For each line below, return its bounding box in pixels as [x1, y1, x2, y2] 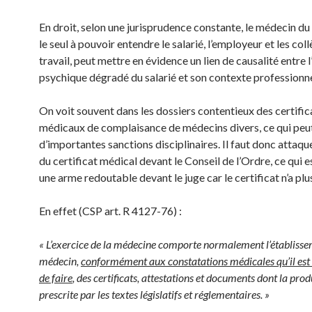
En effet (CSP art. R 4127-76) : [39, 204, 182, 217]
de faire [39, 271, 72, 284]
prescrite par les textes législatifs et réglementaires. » [39, 288, 272, 301]
